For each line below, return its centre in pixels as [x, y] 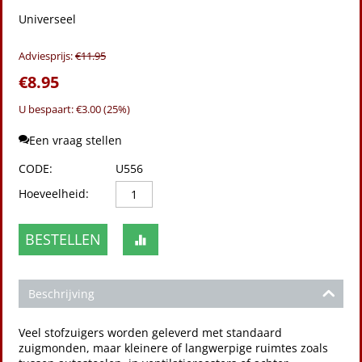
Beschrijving [61, 294]
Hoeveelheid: [54, 194]
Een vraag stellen [76, 140]
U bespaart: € [50, 109]
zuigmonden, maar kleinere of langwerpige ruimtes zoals [173, 348]
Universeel [47, 19]
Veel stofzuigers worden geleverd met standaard [150, 333]
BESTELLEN [63, 239]
